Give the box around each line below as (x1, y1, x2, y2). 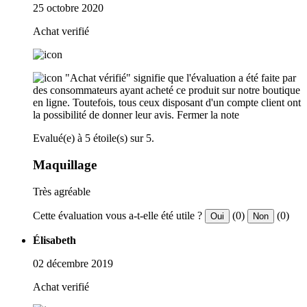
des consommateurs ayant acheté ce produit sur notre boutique (33, 84, 300, 97)
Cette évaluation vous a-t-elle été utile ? (33, 209, 202, 221)
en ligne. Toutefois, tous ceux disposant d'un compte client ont (33, 97, 301, 109)
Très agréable (33, 185, 90, 197)
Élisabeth (33, 234, 76, 246)
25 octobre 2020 (33, 2, 103, 14)
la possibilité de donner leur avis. (33, 109, 174, 121)
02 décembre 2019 (33, 257, 113, 269)
